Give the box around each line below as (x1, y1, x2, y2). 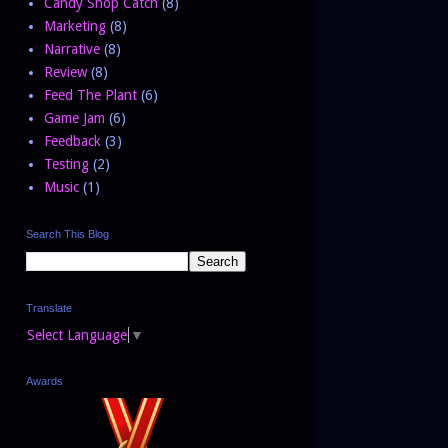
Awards (26, 374, 63, 387)
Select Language (27, 326, 127, 343)
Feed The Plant (43, 86, 137, 103)
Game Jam (43, 109, 105, 126)
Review (43, 63, 87, 80)
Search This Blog (26, 228, 109, 241)
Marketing (43, 17, 106, 34)
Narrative (43, 40, 100, 57)
